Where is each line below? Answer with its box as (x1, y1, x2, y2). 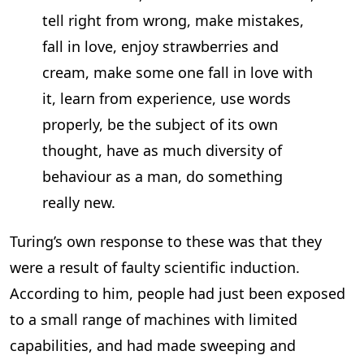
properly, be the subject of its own (42, 115, 278, 135)
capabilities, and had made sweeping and (10, 336, 296, 356)
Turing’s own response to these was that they (10, 232, 322, 252)
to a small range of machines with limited (10, 310, 297, 330)
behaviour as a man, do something (42, 167, 283, 187)
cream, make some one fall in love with (42, 63, 313, 83)
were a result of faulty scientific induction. (10, 258, 300, 278)
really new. (42, 193, 115, 213)
